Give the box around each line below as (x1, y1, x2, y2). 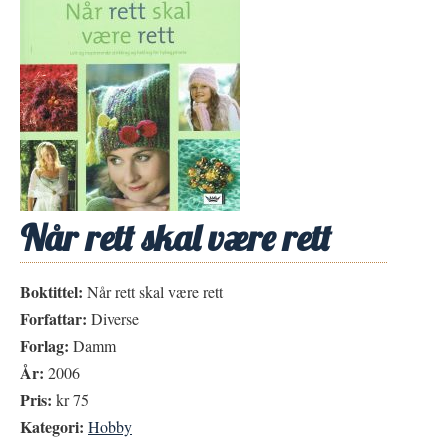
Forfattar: (20, 307, 87, 330)
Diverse (87, 308, 139, 329)
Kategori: (20, 415, 84, 438)
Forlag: (20, 334, 69, 357)
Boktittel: (20, 280, 83, 303)
